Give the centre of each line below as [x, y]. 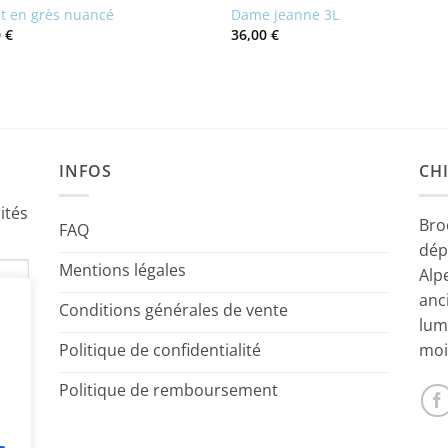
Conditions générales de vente [173, 310]
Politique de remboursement [168, 390]
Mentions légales [122, 270]
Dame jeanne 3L [285, 15]
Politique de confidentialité [160, 350]
